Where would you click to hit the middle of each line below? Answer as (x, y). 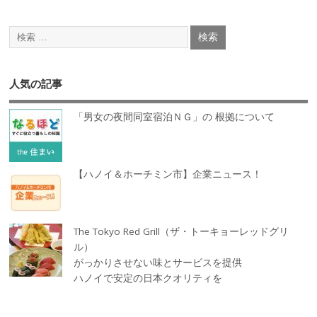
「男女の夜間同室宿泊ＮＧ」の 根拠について (174, 117)
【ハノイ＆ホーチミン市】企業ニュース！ (168, 174)
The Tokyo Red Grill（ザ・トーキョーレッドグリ (181, 232)
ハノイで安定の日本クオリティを (148, 278)
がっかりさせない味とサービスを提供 (158, 263)
